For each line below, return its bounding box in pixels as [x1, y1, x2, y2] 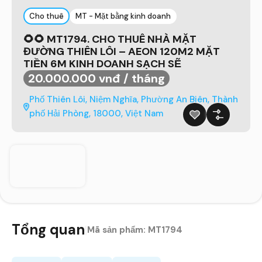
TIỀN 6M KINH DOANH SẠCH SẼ [23, 57, 181, 71]
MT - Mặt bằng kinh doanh [75, 11, 171, 22]
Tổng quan [12, 220, 85, 239]
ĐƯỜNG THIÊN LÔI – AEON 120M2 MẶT [23, 44, 220, 59]
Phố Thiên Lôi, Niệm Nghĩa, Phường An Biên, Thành [29, 94, 238, 106]
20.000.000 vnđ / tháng [28, 71, 165, 87]
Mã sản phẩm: [87, 223, 148, 236]
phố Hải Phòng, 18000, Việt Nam [29, 108, 163, 120]
